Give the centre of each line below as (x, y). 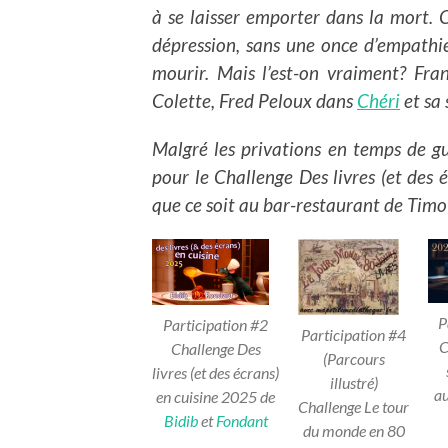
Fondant (241, 421)
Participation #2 (215, 325)
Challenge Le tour (353, 406)
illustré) (353, 382)
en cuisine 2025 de (215, 397)
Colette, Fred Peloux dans (254, 101)
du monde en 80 (353, 430)
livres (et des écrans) (215, 373)
